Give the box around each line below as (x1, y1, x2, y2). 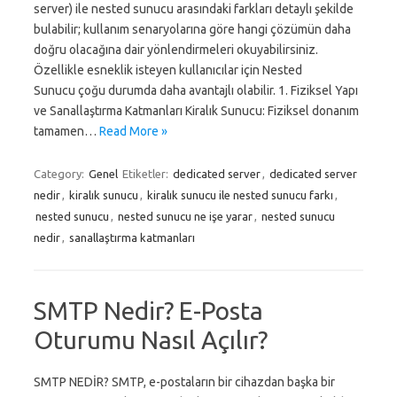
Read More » (99, 124, 167, 138)
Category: (34, 167, 87, 180)
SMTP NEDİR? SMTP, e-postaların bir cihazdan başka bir (34, 375, 335, 389)
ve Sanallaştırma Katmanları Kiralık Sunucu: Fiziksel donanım (34, 104, 359, 118)
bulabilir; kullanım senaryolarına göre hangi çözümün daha (34, 22, 351, 36)
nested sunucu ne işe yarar (118, 210, 253, 222)
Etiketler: (122, 167, 171, 180)
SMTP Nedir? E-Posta (34, 297, 263, 324)
